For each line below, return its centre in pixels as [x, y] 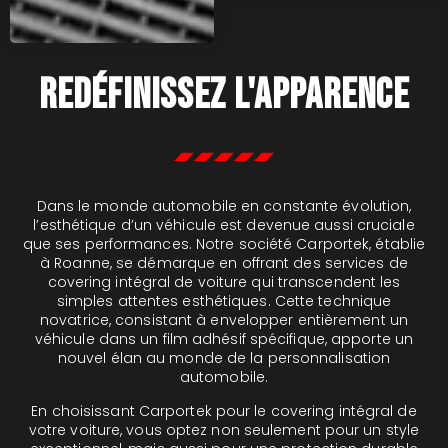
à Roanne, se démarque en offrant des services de [224, 263]
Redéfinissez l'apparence [224, 96]
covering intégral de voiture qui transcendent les [224, 282]
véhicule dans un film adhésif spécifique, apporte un [224, 339]
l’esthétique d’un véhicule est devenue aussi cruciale [224, 225]
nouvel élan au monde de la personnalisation [224, 358]
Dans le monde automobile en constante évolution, [224, 206]
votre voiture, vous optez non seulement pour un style [224, 429]
